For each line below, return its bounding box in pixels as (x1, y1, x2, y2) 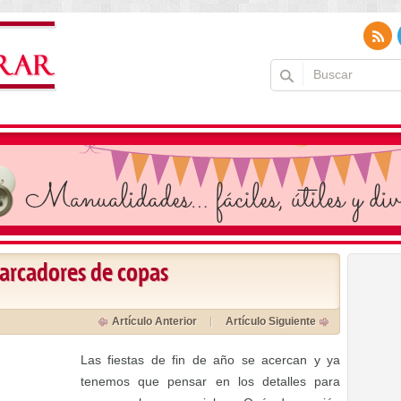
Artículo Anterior (112, 315, 197, 328)
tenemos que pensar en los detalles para (81, 374, 340, 388)
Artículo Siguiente (226, 315, 316, 328)
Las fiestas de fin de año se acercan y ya (81, 353, 340, 367)
